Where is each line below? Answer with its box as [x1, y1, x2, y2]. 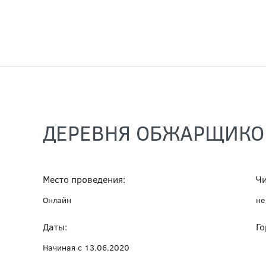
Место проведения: [43, 173, 125, 185]
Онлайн [43, 194, 71, 205]
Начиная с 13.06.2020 [43, 242, 129, 253]
